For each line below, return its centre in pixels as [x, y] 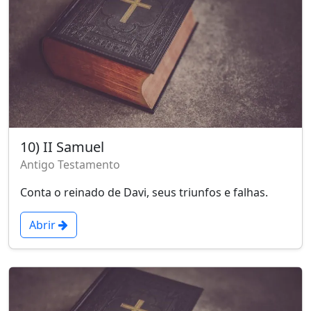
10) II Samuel [62, 147]
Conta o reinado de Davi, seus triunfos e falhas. [144, 193]
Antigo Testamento [70, 165]
